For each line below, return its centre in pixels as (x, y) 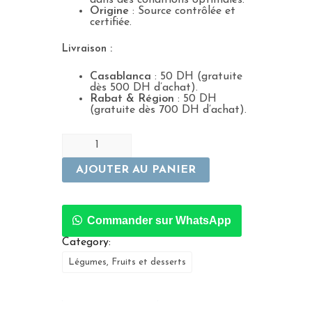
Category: (86, 242)
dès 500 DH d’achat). (144, 87)
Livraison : (87, 49)
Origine (109, 11)
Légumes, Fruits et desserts (127, 262)
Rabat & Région (132, 99)
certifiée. (111, 22)
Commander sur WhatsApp (159, 220)
